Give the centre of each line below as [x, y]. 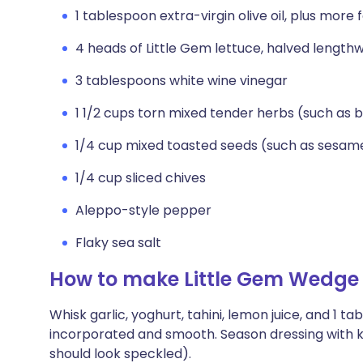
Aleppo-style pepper [143, 210]
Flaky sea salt [118, 243]
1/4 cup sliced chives [141, 178]
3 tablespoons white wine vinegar [181, 81]
